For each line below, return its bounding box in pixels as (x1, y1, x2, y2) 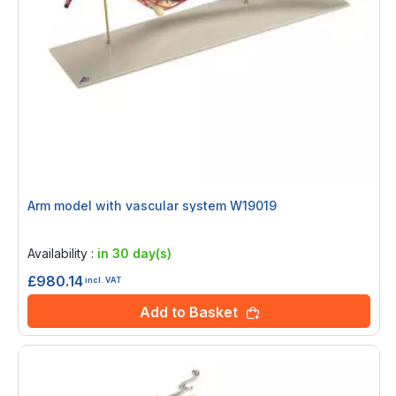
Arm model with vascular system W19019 (27, 198, 277, 214)
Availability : (27, 246, 97, 262)
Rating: (31, 223, 70, 239)
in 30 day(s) (97, 246, 171, 262)
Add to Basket (139, 303, 238, 322)
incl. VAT (85, 274, 121, 285)
